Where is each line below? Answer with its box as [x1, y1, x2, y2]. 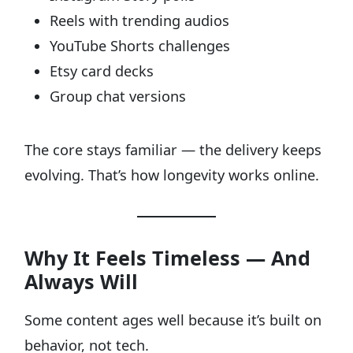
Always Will [24, 267, 139, 295]
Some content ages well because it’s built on [24, 310, 322, 329]
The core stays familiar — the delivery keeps [24, 139, 322, 159]
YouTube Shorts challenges [50, 35, 231, 55]
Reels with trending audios [50, 10, 230, 30]
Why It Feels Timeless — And [24, 243, 311, 271]
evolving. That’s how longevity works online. [24, 165, 320, 184]
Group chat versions [50, 86, 187, 106]
